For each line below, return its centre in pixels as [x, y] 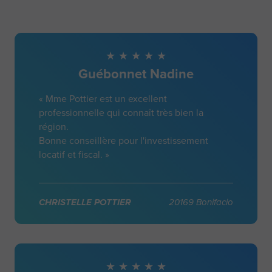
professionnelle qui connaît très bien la [121, 113]
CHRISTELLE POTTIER [85, 202]
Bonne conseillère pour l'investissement [124, 141]
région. [54, 127]
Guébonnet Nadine [136, 74]
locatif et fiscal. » [74, 155]
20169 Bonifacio [201, 202]
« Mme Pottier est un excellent [103, 99]
